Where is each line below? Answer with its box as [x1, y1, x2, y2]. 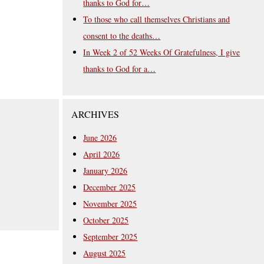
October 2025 [83, 214, 129, 226]
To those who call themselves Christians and [83, 13, 230, 25]
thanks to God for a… [83, 62, 156, 74]
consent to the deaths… [83, 29, 161, 41]
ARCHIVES [71, 107, 120, 120]
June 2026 [83, 131, 117, 143]
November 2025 [83, 197, 137, 209]
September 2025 [83, 230, 138, 242]
